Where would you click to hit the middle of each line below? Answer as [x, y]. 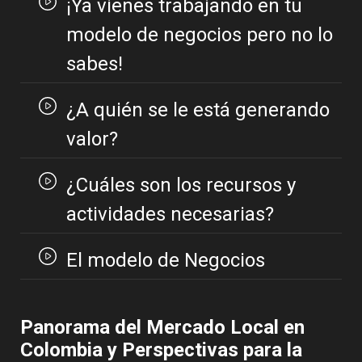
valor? [92, 139]
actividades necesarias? [170, 215]
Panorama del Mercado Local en [162, 328]
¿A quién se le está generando [198, 110]
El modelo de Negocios [166, 261]
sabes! [94, 64]
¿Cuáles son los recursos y [181, 185]
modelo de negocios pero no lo [199, 35]
